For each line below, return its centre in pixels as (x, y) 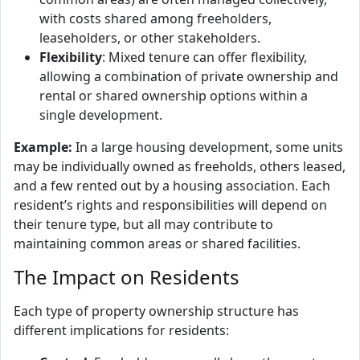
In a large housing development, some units (208, 147)
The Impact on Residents (127, 277)
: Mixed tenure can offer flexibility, (205, 57)
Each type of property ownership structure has (156, 311)
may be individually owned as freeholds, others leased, (180, 166)
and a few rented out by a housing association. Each (172, 186)
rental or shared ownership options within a (174, 96)
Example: (43, 147)
